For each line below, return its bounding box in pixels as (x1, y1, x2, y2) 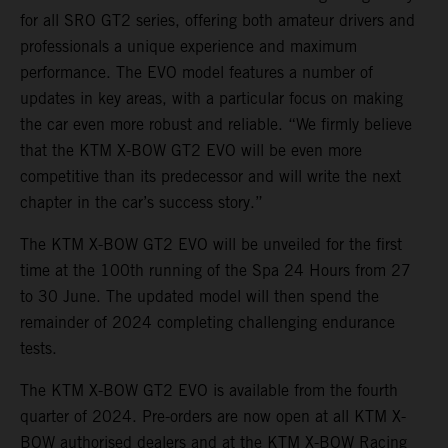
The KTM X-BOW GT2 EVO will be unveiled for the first (20, 234, 402, 254)
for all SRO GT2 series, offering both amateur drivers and (20, 10, 415, 30)
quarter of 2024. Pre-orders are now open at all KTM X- (20, 406, 406, 426)
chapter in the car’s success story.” (20, 192, 263, 212)
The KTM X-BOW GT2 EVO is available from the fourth (20, 380, 398, 400)
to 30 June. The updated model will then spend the (20, 286, 379, 306)
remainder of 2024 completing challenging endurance (20, 312, 395, 332)
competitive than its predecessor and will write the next (20, 166, 401, 186)
